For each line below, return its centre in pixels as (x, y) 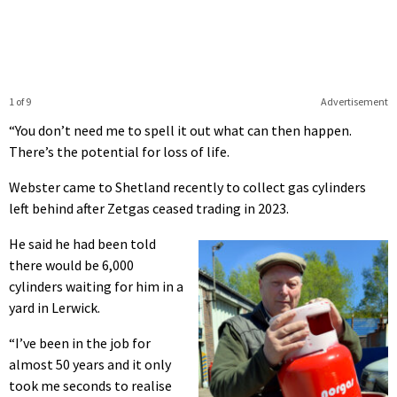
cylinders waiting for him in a (96, 286)
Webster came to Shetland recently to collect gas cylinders (187, 187)
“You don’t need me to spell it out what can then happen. (180, 130)
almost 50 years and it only (90, 364)
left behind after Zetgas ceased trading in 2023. (149, 208)
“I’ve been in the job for (80, 343)
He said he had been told (82, 243)
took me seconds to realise (90, 385)
